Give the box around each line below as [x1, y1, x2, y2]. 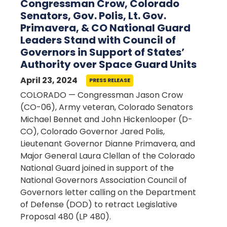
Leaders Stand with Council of [20, 33, 176, 47]
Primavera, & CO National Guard [20, 21, 191, 35]
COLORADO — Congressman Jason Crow [20, 89, 183, 101]
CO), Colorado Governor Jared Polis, [20, 126, 165, 137]
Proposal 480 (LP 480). [20, 211, 113, 222]
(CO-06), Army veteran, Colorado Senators [20, 101, 193, 113]
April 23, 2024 [20, 74, 78, 86]
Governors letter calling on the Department [20, 186, 196, 198]
